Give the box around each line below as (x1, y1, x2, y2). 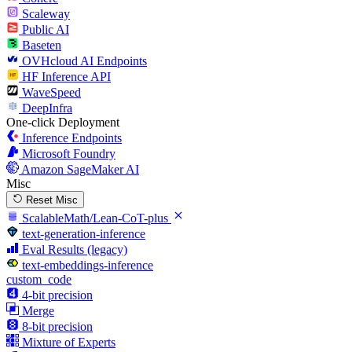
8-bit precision (22, 319, 93, 333)
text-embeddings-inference (22, 258, 153, 272)
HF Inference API (22, 69, 111, 83)
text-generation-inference (22, 226, 145, 240)
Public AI (22, 22, 69, 36)
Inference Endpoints (22, 130, 122, 145)
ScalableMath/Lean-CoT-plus (22, 211, 168, 225)
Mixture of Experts (22, 335, 115, 349)
